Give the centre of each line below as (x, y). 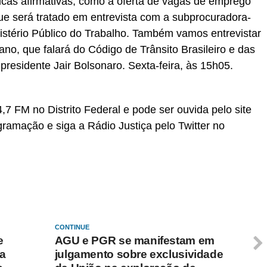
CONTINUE (72, 227)
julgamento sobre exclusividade (139, 254)
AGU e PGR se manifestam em (134, 240)
